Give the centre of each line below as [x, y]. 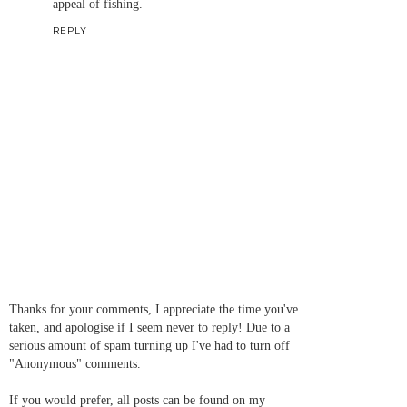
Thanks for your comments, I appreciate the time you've [154, 308]
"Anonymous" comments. [75, 363]
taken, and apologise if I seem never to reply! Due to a [149, 327]
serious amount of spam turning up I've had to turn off [149, 345]
